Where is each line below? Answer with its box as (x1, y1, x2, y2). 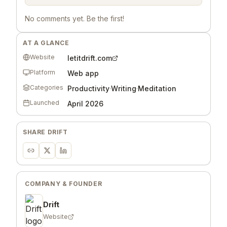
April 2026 (67, 99, 103, 108)
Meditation (138, 84, 176, 93)
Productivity (67, 84, 109, 93)
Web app (67, 68, 99, 78)
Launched (30, 98, 59, 106)
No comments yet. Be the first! (25, 14, 124, 23)
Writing (111, 84, 136, 93)
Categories (30, 83, 63, 91)
